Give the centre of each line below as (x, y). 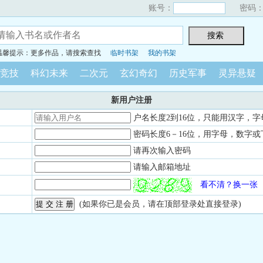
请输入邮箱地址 (162, 167)
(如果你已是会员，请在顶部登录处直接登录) (158, 204)
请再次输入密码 (162, 151)
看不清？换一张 (229, 184)
